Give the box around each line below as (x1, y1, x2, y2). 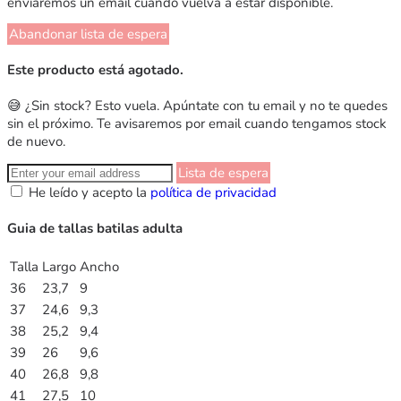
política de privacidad (150, 183, 277, 201)
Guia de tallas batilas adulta (7, 218, 183, 237)
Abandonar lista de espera (9, 24, 167, 43)
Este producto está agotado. (7, 60, 183, 79)
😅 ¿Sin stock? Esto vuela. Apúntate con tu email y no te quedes (7, 96, 388, 115)
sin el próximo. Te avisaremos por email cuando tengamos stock (7, 114, 387, 132)
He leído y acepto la (29, 183, 150, 201)
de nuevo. (7, 132, 65, 150)
